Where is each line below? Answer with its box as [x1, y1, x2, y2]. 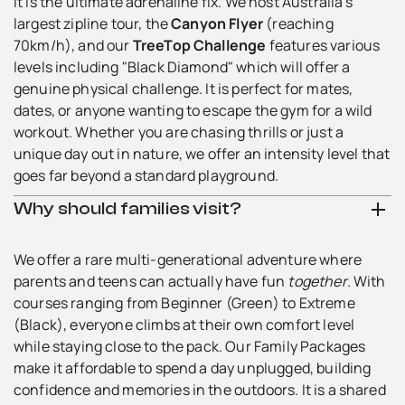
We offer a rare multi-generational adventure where [14, 249, 363, 269]
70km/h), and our [14, 34, 133, 55]
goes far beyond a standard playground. [14, 165, 279, 185]
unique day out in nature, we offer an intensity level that [14, 143, 391, 164]
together [287, 270, 347, 291]
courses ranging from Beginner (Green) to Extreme [14, 292, 355, 313]
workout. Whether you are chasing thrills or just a [14, 121, 344, 142]
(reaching [263, 13, 334, 33]
